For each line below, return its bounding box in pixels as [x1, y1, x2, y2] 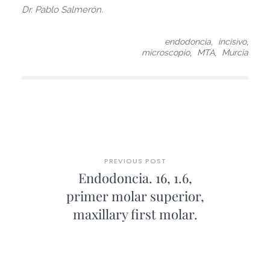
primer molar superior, [66, 186, 204, 205]
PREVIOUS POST [104, 155, 166, 166]
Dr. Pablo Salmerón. [21, 4, 103, 16]
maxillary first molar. [72, 204, 198, 223]
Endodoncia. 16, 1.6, [78, 168, 192, 187]
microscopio [142, 48, 190, 58]
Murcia [222, 48, 249, 58]
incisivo [218, 37, 247, 47]
